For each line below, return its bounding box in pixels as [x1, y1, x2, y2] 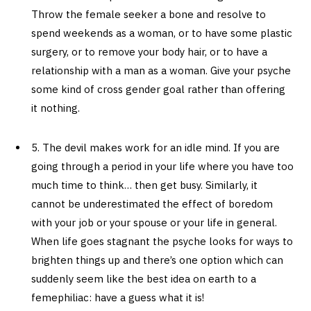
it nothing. [31, 101, 80, 115]
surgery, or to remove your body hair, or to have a [31, 45, 267, 59]
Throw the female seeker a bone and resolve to [31, 8, 266, 22]
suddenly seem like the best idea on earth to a [31, 272, 256, 286]
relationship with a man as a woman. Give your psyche [31, 64, 291, 78]
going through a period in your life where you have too [31, 160, 294, 174]
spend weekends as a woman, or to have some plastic [31, 26, 292, 40]
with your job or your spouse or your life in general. [31, 216, 277, 230]
